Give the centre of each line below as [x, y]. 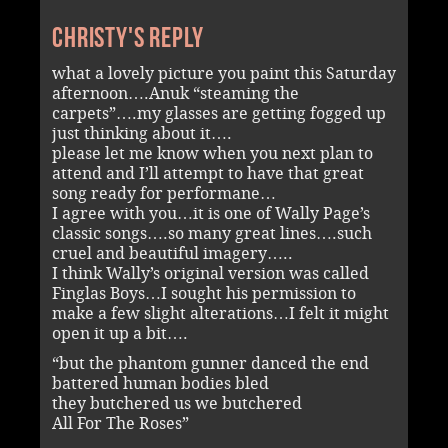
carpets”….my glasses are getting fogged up [219, 113]
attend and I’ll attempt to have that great [208, 173]
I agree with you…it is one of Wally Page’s [211, 213]
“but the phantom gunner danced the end [210, 363]
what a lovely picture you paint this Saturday [224, 73]
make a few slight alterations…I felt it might [220, 313]
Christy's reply [128, 37]
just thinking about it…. [142, 133]
